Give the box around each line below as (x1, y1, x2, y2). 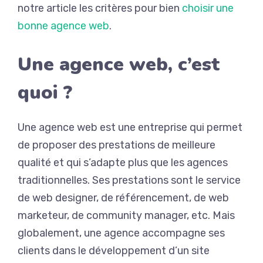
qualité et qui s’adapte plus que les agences (18, 156, 228, 169)
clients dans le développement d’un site (18, 244, 210, 257)
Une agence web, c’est (18, 52, 220, 77)
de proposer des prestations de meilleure (18, 139, 215, 151)
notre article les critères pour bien (18, 2, 182, 15)
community (86, 209, 142, 222)
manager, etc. (142, 209, 210, 222)
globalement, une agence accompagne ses (18, 227, 225, 240)
